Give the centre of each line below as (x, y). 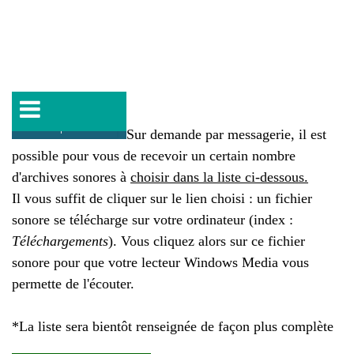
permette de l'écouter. (73, 284)
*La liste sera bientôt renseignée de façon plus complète (173, 326)
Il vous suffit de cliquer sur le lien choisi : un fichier (162, 198)
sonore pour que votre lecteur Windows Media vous (160, 262)
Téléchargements (60, 241)
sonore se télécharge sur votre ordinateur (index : (153, 220)
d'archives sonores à (71, 177)
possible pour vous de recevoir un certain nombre (154, 156)
